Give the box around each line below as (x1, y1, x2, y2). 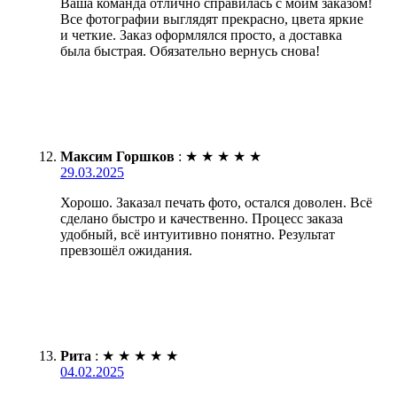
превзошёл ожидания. (60, 242, 192, 258)
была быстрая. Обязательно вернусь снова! (60, 43, 320, 58)
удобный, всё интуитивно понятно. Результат (60, 226, 335, 242)
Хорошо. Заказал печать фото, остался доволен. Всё (60, 194, 372, 210)
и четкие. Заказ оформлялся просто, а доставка (60, 27, 342, 43)
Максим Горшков (60, 148, 175, 164)
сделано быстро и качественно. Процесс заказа (60, 210, 343, 226)
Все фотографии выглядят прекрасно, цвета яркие (60, 11, 363, 27)
